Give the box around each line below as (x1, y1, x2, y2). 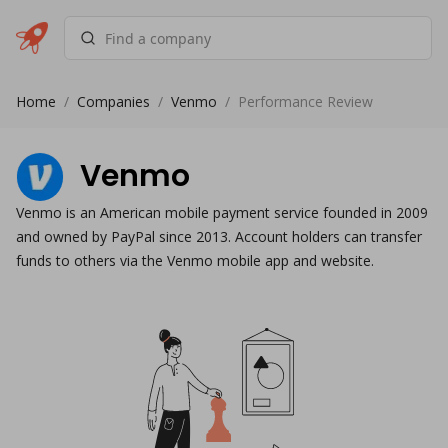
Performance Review (238, 92, 373, 111)
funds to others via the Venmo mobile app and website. (16, 251, 374, 270)
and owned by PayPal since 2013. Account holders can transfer (16, 227, 422, 246)
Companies (77, 92, 150, 111)
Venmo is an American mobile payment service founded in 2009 (16, 203, 428, 222)
